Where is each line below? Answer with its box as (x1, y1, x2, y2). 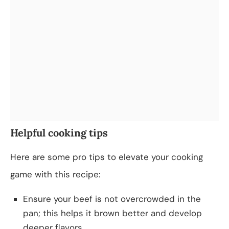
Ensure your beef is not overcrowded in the (23, 193, 201, 204)
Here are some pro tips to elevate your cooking (10, 151, 203, 163)
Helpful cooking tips (10, 126, 108, 139)
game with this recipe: (10, 168, 100, 180)
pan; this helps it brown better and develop (23, 207, 202, 219)
